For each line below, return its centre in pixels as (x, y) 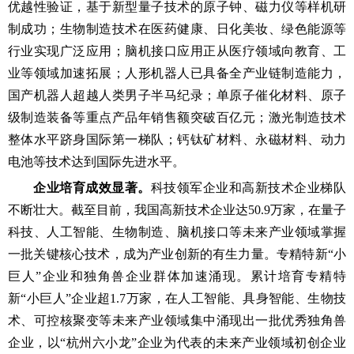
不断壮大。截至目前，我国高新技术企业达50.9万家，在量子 (177, 210)
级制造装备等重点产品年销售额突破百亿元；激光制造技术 (177, 117)
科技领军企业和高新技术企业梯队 (249, 188)
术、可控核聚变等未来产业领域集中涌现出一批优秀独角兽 (177, 320)
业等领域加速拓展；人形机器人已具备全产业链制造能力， (177, 73)
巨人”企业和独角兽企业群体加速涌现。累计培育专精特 (177, 276)
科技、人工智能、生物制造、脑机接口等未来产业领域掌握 (177, 232)
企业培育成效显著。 (92, 188)
